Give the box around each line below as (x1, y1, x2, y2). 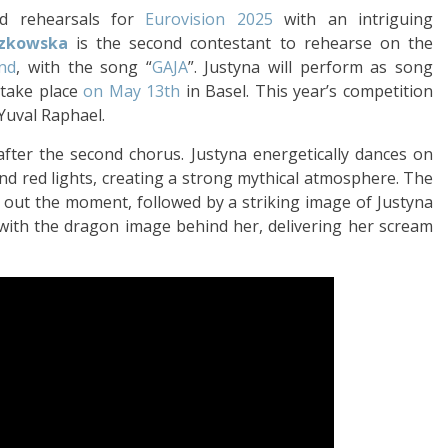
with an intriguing (272, 8, 434, 30)
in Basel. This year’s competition (180, 80, 434, 102)
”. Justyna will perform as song (187, 56, 434, 78)
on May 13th (83, 80, 181, 102)
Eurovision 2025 (145, 8, 273, 30)
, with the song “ (16, 56, 152, 78)
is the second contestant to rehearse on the (67, 32, 434, 54)
